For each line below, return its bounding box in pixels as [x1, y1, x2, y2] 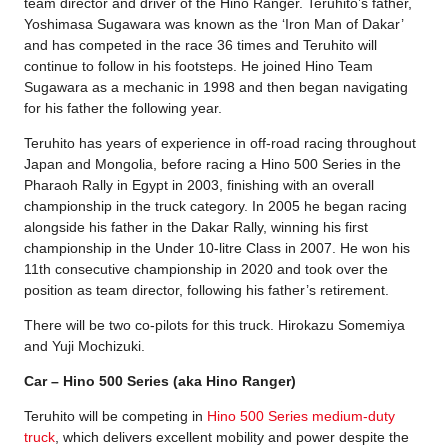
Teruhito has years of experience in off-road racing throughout [24, 135, 416, 152]
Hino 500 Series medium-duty [207, 408, 395, 425]
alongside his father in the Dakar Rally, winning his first [24, 219, 368, 236]
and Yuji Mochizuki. [24, 338, 149, 355]
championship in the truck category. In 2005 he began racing [24, 198, 407, 215]
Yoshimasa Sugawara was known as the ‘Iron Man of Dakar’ [24, 16, 403, 33]
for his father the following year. [24, 100, 222, 117]
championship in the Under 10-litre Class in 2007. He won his [24, 240, 410, 257]
